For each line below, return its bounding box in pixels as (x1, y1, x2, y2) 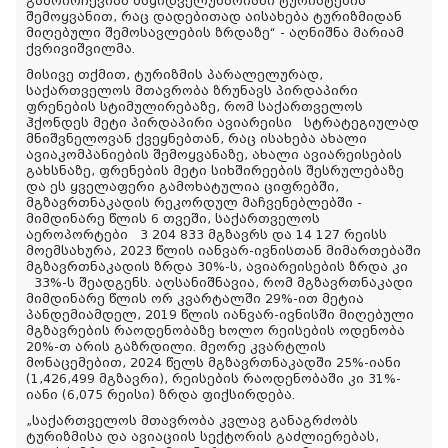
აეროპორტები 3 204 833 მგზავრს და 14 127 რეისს (26, 228, 387, 243)
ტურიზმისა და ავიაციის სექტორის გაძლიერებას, (26, 430, 379, 445)
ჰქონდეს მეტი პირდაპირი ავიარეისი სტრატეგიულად (26, 116, 419, 131)
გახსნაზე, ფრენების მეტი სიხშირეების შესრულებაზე (26, 164, 404, 179)
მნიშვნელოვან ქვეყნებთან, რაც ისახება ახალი (26, 132, 367, 147)
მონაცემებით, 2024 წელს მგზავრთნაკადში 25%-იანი (26, 356, 401, 371)
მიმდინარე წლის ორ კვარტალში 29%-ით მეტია (26, 292, 364, 307)
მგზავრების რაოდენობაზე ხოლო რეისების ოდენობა (26, 324, 405, 339)
